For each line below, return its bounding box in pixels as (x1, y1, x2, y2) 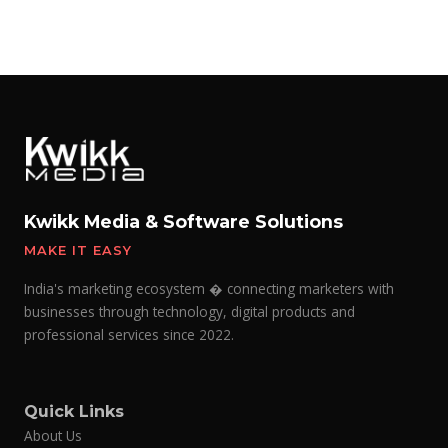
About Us (24, 426, 82, 446)
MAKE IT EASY (24, 243, 133, 259)
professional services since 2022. (24, 325, 234, 345)
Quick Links (24, 402, 124, 422)
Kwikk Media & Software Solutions (24, 211, 343, 233)
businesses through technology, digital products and (24, 302, 355, 322)
